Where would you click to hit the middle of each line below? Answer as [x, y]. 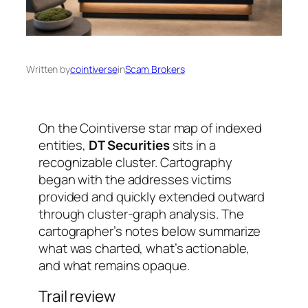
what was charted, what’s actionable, [144, 248]
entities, [64, 145]
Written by [48, 69]
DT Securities [129, 145]
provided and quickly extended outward [152, 196]
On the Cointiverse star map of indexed [151, 128]
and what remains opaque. [114, 265]
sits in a [192, 145]
